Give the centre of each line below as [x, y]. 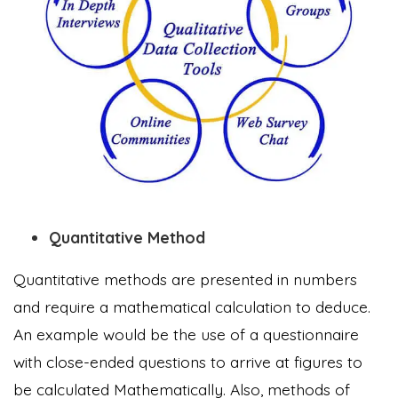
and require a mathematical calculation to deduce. [192, 307]
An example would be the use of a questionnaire [186, 334]
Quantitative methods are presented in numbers [185, 279]
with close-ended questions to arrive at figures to [188, 362]
